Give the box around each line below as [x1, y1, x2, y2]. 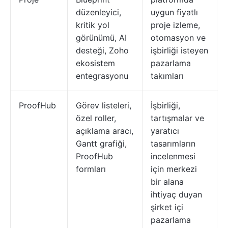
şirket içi [151, 202, 183, 212]
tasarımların [151, 138, 195, 149]
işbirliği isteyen [151, 45, 208, 55]
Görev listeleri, [76, 100, 131, 110]
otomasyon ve [151, 33, 206, 43]
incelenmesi [151, 151, 195, 161]
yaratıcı [151, 126, 179, 136]
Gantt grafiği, [76, 138, 127, 149]
